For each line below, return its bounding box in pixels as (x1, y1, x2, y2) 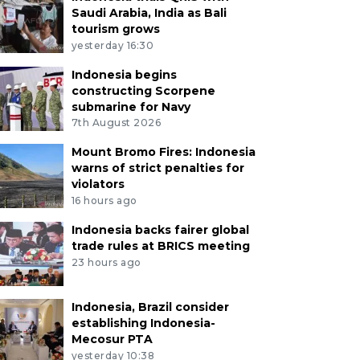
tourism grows (71, 21, 160, 36)
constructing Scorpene (71, 83, 215, 98)
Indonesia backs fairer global (71, 223, 249, 238)
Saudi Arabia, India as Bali (71, 5, 227, 20)
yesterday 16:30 (71, 39, 154, 51)
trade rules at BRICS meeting (71, 239, 250, 254)
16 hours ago (71, 194, 137, 207)
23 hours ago (71, 256, 141, 268)
